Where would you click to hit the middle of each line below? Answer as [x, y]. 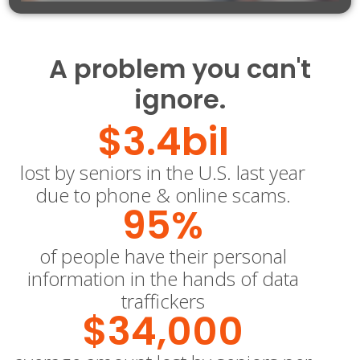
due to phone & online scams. [163, 194]
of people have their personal [163, 256]
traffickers [163, 301]
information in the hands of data [163, 278]
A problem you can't [180, 68]
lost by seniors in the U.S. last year [163, 172]
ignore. [180, 99]
